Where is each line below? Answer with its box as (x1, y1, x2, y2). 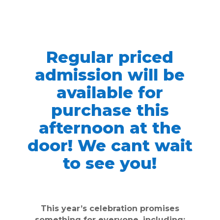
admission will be (35, 64, 185, 84)
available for (56, 82, 164, 102)
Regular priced (46, 47, 174, 67)
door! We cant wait (27, 135, 192, 155)
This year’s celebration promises (40, 203, 179, 213)
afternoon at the (38, 117, 181, 137)
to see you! (63, 153, 157, 173)
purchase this (51, 100, 169, 120)
